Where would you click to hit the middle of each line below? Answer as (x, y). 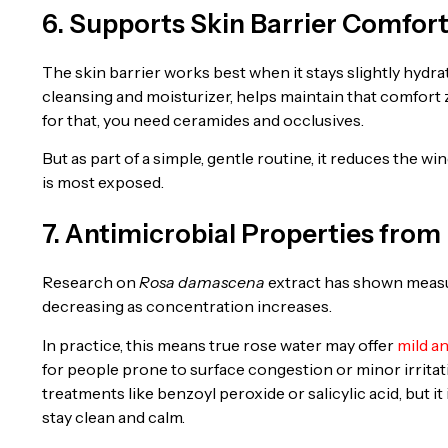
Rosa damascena (202, 282)
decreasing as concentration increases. (187, 306)
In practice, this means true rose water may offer (219, 344)
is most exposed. (103, 182)
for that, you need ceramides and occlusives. (203, 119)
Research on (90, 282)
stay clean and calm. (113, 416)
